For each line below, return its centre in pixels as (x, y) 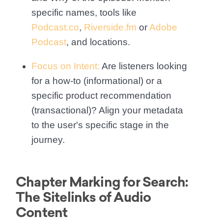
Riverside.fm (110, 27)
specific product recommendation (101, 95)
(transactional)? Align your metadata (107, 110)
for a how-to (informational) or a (97, 81)
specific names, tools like (84, 12)
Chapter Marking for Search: (102, 182)
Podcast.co (55, 27)
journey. (48, 139)
